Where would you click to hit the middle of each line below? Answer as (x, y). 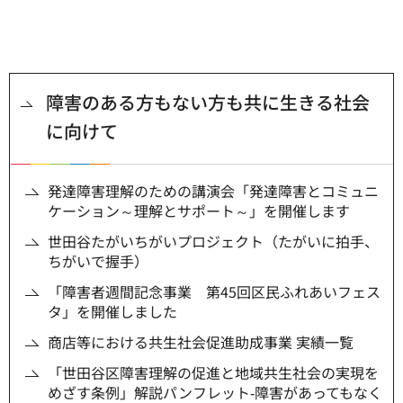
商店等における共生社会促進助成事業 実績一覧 (201, 341)
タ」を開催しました (112, 311)
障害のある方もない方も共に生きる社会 (208, 102)
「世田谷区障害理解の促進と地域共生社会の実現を (213, 372)
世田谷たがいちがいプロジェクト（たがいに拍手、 (213, 241)
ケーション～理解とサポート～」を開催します (199, 210)
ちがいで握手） (98, 260)
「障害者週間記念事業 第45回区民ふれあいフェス (214, 291)
